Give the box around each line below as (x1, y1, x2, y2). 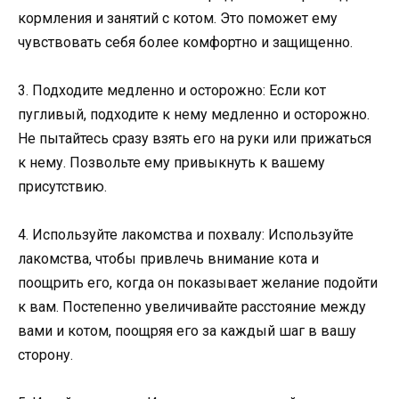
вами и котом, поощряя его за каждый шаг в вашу (18, 322, 356, 340)
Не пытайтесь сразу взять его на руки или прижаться (18, 130, 371, 148)
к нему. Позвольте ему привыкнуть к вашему (18, 154, 325, 172)
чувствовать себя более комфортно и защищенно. (18, 33, 353, 51)
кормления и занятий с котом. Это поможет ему (18, 9, 338, 27)
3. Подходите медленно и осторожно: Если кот (18, 82, 326, 100)
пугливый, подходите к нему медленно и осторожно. (18, 106, 370, 124)
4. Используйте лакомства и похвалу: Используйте (18, 226, 354, 244)
